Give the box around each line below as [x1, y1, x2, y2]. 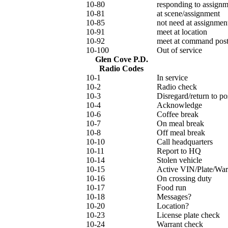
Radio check [157, 82, 197, 91]
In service [157, 73, 188, 82]
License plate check [157, 211, 220, 219]
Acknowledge [157, 101, 202, 109]
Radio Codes [99, 64, 144, 73]
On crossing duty [157, 174, 212, 183]
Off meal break [157, 128, 205, 137]
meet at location [157, 27, 207, 36]
